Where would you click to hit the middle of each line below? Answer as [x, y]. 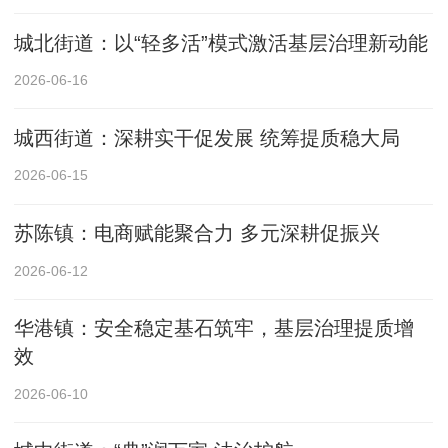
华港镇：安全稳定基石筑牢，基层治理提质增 [214, 328]
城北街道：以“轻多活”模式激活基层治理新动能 [221, 42]
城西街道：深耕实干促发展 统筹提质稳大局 [207, 137]
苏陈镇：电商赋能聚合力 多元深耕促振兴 [197, 232]
